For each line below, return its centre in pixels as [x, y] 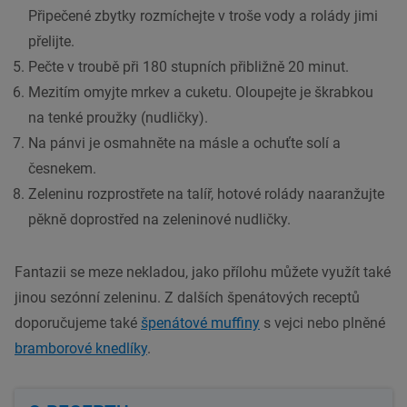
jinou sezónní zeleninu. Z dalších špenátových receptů [187, 297]
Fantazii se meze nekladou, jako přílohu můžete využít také [203, 272]
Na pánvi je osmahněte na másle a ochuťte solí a [184, 143]
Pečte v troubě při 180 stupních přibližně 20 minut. [189, 66]
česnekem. [62, 168]
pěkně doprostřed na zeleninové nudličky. [159, 219]
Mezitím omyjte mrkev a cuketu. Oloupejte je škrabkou [201, 92]
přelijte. [51, 41]
